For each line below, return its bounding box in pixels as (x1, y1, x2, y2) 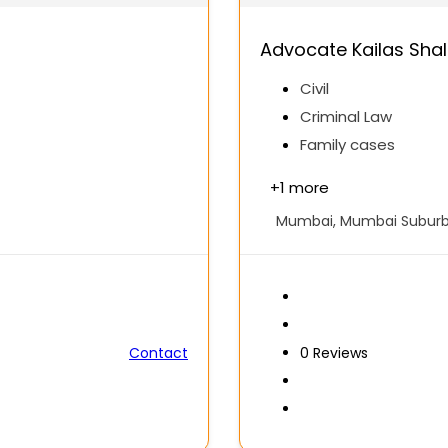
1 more (280, 177, 329, 199)
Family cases (300, 134, 395, 156)
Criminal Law (300, 106, 392, 128)
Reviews (313, 343, 368, 364)
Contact (129, 343, 188, 364)
